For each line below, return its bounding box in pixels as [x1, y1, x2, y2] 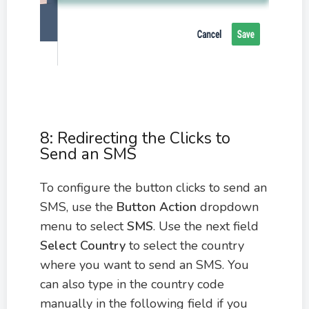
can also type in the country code [40, 275, 224, 292]
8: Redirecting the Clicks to [40, 127, 230, 149]
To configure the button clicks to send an [40, 179, 267, 196]
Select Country [40, 237, 126, 254]
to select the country [126, 237, 244, 254]
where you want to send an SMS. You [40, 256, 249, 273]
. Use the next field [153, 217, 259, 235]
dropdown [197, 198, 259, 215]
